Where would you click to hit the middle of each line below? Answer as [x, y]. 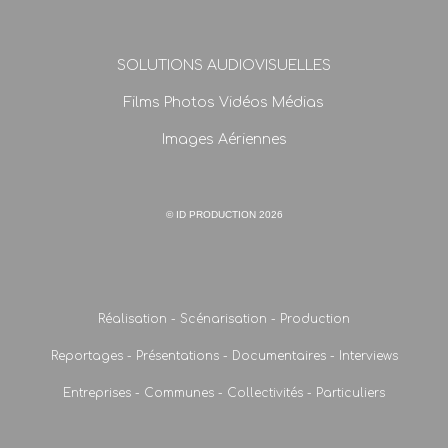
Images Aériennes [224, 139]
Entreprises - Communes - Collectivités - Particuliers [224, 392]
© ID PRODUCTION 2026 [224, 214]
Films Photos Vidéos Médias [224, 102]
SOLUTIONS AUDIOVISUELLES [224, 65]
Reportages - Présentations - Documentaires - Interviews [224, 355]
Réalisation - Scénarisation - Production [224, 318]
